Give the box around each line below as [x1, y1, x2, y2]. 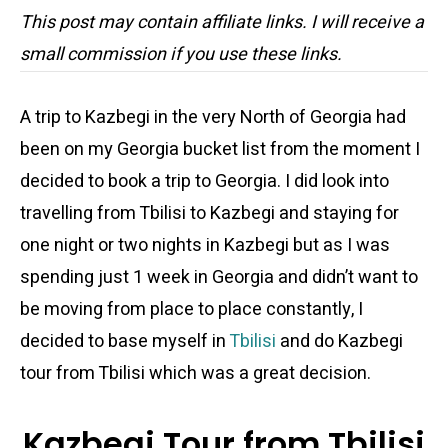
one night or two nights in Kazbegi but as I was [20, 232, 390, 259]
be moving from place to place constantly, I [20, 296, 363, 323]
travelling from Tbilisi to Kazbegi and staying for [20, 200, 399, 227]
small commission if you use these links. [20, 41, 342, 68]
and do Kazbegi [276, 328, 403, 355]
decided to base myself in [20, 328, 229, 355]
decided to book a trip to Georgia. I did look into [20, 168, 389, 195]
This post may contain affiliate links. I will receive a [20, 9, 424, 36]
